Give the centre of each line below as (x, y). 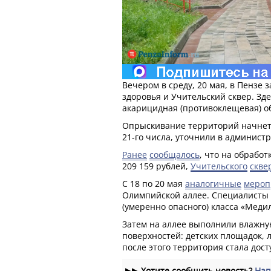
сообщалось (175, 154)
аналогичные (213, 183)
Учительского (219, 166)
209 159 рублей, (156, 166)
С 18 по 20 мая (154, 183)
